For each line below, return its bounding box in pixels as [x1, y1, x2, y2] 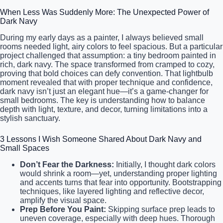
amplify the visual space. [20, 196, 107, 205]
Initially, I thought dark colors [114, 160, 216, 169]
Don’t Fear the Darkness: [20, 160, 114, 169]
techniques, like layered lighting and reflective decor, [20, 187, 204, 196]
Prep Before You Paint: [20, 205, 106, 214]
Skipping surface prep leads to [106, 205, 215, 214]
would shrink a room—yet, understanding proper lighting [20, 169, 217, 178]
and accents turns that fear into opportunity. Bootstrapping [20, 178, 222, 187]
